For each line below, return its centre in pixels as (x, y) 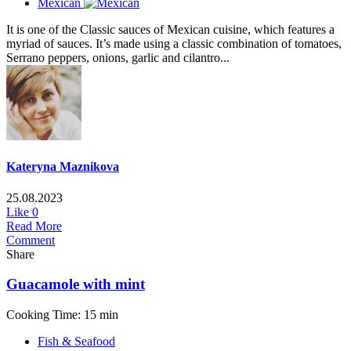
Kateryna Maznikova (63, 167)
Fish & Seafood (76, 342)
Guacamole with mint (76, 284)
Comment (31, 240)
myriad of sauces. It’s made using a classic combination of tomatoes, (174, 44)
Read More (34, 226)
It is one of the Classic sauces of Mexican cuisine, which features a (170, 30)
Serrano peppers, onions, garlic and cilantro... (118, 58)
